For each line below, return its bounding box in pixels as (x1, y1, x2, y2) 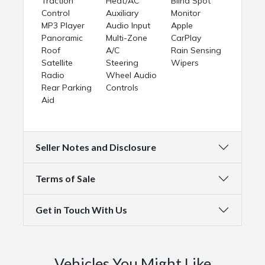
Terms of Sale (35, 173, 95, 185)
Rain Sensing (170, 44, 221, 56)
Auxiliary (106, 7, 139, 18)
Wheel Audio (106, 69, 157, 80)
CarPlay (170, 32, 201, 43)
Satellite (41, 57, 73, 68)
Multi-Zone (106, 32, 148, 43)
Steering (106, 57, 139, 68)
